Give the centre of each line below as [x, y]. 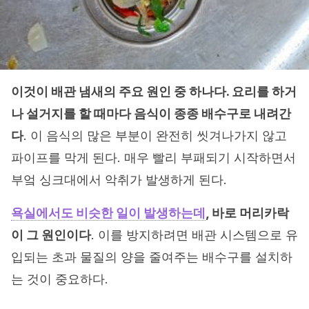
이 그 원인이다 [51, 235]
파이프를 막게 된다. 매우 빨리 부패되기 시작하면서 [153, 158]
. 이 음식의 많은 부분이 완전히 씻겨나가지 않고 [155, 136]
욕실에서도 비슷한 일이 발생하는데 [108, 213]
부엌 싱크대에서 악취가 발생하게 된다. [119, 180]
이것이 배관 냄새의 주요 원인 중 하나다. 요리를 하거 [154, 92]
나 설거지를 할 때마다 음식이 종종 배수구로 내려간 [151, 114]
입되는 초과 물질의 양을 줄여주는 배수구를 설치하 [152, 257]
